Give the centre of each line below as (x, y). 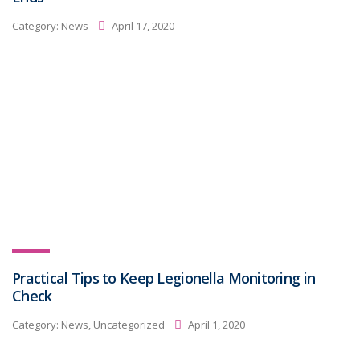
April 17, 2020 (142, 25)
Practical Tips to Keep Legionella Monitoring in (164, 278)
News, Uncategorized (113, 324)
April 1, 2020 (215, 324)
